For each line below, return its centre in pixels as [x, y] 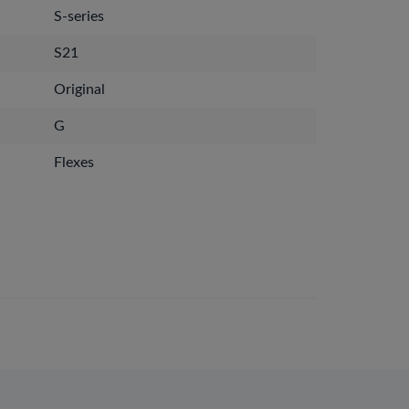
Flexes [74, 163]
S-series [79, 16]
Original [79, 89]
